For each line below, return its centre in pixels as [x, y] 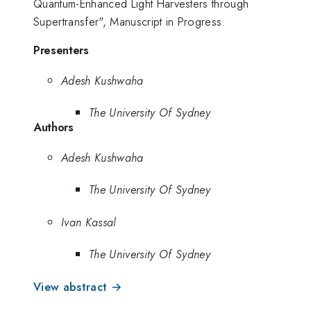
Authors [53, 127]
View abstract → [78, 286]
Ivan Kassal [89, 222]
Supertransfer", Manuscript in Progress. [129, 21]
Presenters [61, 50]
